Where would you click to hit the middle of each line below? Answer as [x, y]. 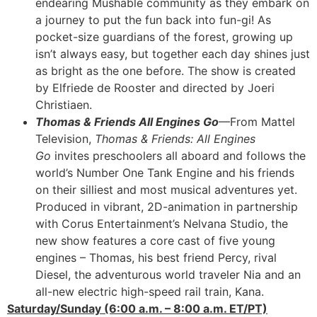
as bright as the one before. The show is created [166, 70]
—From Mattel [257, 121]
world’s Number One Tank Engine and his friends [165, 172]
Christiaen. [64, 104]
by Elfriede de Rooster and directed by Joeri [155, 87]
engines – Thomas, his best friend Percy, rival [156, 257]
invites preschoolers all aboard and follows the [180, 155]
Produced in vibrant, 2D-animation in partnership [167, 206]
